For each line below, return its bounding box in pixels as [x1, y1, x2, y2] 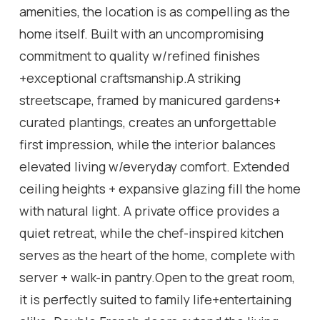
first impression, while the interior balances [19, 135, 276, 153]
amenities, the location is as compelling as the [19, 2, 290, 20]
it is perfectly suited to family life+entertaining [19, 290, 291, 308]
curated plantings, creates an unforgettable [19, 113, 276, 131]
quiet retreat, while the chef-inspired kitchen [19, 224, 284, 241]
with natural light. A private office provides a [19, 201, 279, 219]
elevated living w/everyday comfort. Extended [19, 157, 290, 175]
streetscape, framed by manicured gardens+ [19, 91, 281, 109]
